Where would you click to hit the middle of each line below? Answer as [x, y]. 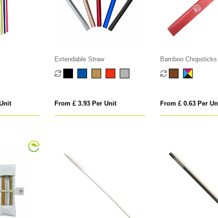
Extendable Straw [80, 59]
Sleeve [170, 69]
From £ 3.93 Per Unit [86, 104]
